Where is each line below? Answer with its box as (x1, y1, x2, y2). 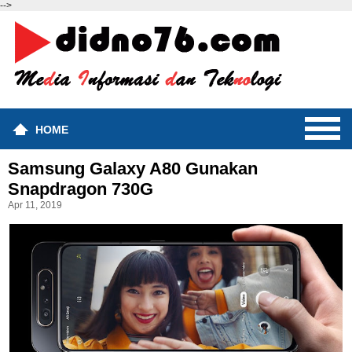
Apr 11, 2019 (8, 200, 62, 211)
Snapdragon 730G (8, 179, 153, 199)
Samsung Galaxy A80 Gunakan (8, 159, 258, 178)
